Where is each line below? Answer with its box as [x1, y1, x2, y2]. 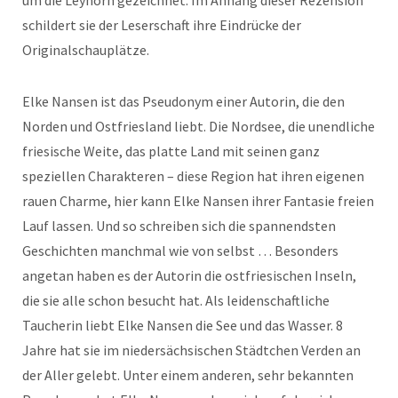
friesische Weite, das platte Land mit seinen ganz [22, 142, 320, 160]
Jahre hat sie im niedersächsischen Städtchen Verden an [22, 341, 361, 359]
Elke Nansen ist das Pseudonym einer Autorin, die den [22, 92, 345, 110]
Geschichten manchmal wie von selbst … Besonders [22, 242, 338, 259]
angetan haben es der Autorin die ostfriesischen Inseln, [22, 267, 356, 284]
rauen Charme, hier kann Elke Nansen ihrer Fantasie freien [22, 192, 374, 210]
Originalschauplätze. [22, 41, 152, 59]
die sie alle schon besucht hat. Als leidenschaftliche [22, 291, 330, 309]
